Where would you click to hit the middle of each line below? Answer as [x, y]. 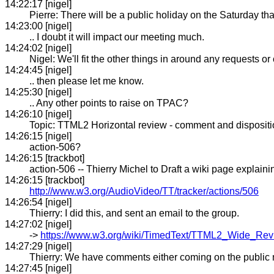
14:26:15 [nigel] [38, 136]
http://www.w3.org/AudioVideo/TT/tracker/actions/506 [144, 191]
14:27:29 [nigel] [38, 246]
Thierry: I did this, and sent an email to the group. [134, 213]
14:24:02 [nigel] [38, 48]
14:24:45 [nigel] [38, 70]
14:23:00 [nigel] [38, 26]
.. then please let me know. [87, 81]
